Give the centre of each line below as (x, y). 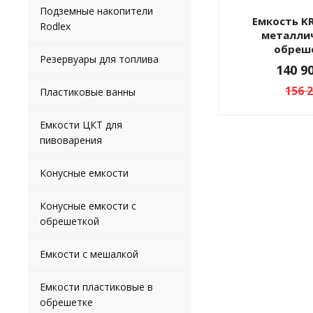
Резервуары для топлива (99, 59)
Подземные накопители (96, 11)
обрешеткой (70, 221)
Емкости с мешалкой (89, 254)
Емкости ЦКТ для (81, 125)
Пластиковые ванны (88, 92)
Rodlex (55, 26)
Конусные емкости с (88, 206)
